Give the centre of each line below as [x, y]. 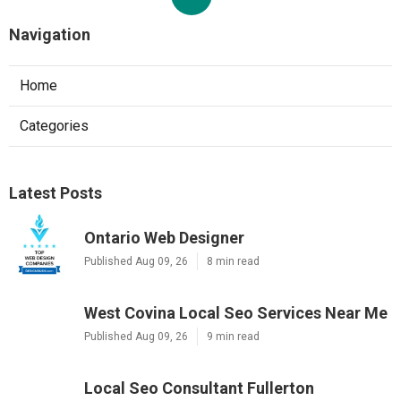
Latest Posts [55, 193]
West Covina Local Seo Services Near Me [236, 313]
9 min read [233, 337]
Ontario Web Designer [164, 238]
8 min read [233, 262]
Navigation [50, 35]
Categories [54, 126]
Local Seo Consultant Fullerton [199, 388]
